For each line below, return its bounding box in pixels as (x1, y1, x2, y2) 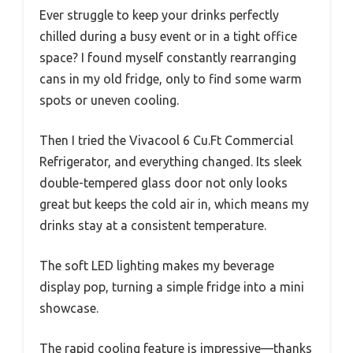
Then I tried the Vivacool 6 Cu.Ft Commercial (39, 132, 293, 147)
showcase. (39, 300, 98, 315)
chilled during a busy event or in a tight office (39, 28, 297, 43)
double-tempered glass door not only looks (39, 175, 288, 190)
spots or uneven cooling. (39, 92, 179, 107)
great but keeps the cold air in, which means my (39, 196, 309, 211)
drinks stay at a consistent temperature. (39, 217, 266, 232)
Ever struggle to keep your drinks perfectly (39, 7, 279, 22)
